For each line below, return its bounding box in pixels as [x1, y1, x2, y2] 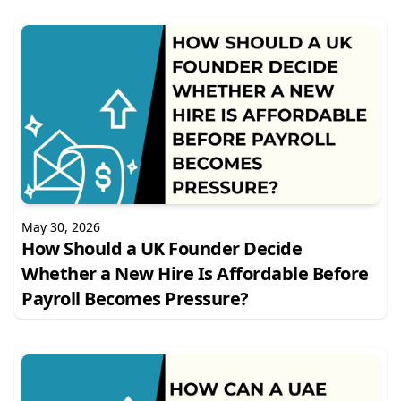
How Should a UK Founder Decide [21, 236, 302, 260]
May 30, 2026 [21, 218, 100, 235]
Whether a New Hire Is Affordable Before [21, 261, 369, 286]
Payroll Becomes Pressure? [21, 286, 249, 311]
